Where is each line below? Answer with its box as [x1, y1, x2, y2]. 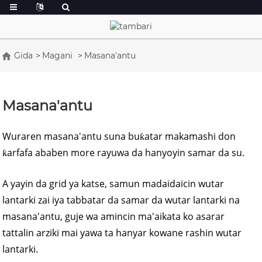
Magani [42, 50, 73, 61]
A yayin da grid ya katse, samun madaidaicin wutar [2, 177, 225, 190]
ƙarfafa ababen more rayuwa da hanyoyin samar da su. [2, 146, 245, 159]
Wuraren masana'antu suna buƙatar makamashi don [2, 129, 236, 143]
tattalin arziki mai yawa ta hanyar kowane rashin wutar [2, 226, 242, 239]
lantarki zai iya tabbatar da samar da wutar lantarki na [2, 193, 240, 206]
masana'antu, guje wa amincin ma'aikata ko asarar [2, 209, 225, 223]
